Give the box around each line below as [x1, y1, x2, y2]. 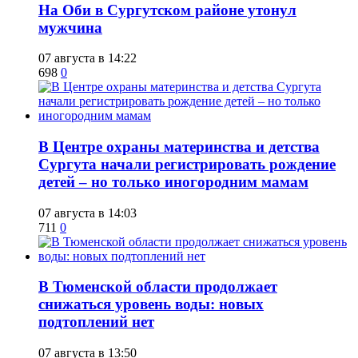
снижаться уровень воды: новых [38, 296, 264, 313]
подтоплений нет [38, 313, 154, 331]
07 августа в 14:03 [38, 205, 137, 220]
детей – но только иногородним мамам [38, 173, 308, 191]
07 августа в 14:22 [38, 51, 137, 66]
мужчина [38, 18, 102, 36]
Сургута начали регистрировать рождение [38, 156, 336, 173]
